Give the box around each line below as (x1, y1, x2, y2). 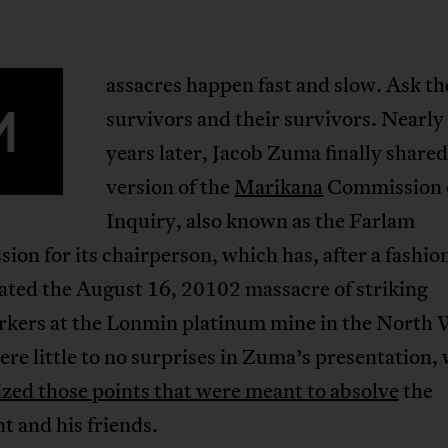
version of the (106, 172, 235, 201)
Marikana (234, 172, 324, 201)
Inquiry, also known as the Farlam (106, 206, 416, 235)
